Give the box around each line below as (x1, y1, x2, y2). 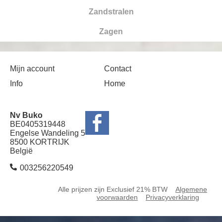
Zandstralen (88, 7, 134, 16)
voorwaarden (97, 193, 138, 201)
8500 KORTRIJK (10, 137, 69, 146)
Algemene (175, 185, 207, 193)
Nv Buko (10, 111, 43, 119)
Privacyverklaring (146, 193, 199, 201)
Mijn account (10, 64, 55, 73)
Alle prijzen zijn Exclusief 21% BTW (58, 185, 167, 193)
